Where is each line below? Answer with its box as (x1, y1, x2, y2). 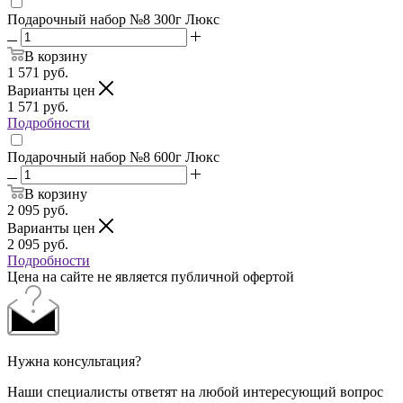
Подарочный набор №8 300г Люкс (7, 11, 219, 27)
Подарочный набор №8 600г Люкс (7, 148, 219, 165)
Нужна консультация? (7, 353, 141, 369)
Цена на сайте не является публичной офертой (7, 268, 294, 284)
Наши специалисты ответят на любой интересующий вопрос (7, 383, 383, 399)
